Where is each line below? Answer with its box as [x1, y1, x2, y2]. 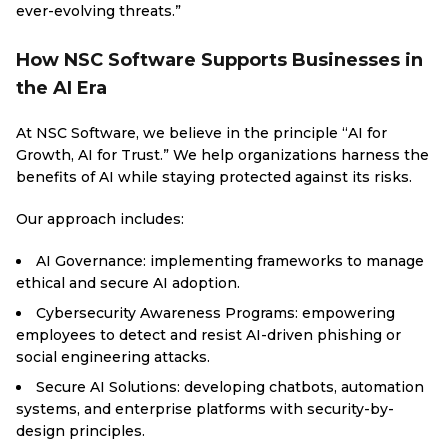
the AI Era [16, 77, 107, 99]
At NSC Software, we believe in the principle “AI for [16, 124, 387, 142]
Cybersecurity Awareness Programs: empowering [36, 304, 395, 322]
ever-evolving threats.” [16, 2, 181, 20]
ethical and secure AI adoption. [16, 274, 240, 292]
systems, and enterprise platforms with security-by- [16, 400, 394, 418]
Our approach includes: [16, 210, 184, 228]
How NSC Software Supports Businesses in [16, 49, 423, 71]
